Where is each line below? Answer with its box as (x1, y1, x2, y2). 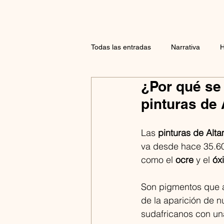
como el (141, 154, 175, 165)
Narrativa (171, 42, 200, 51)
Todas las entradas (91, 42, 151, 51)
